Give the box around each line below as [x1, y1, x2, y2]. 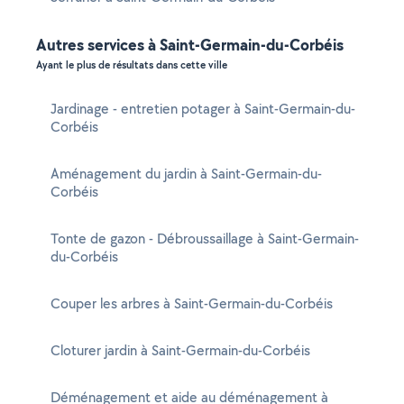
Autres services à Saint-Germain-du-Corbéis [36, 33, 344, 56]
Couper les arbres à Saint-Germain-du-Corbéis [50, 294, 333, 313]
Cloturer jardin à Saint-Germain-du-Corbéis [50, 341, 310, 360]
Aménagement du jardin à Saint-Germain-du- [50, 164, 322, 183]
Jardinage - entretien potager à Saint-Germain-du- [50, 99, 355, 118]
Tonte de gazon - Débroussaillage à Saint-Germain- [50, 229, 359, 248]
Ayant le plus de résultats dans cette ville [36, 58, 227, 72]
